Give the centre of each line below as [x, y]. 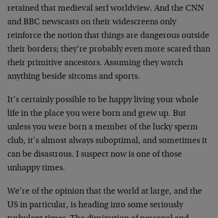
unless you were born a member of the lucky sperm [103, 127]
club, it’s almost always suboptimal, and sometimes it [107, 141]
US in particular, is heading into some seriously [95, 205]
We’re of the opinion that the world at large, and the [105, 191]
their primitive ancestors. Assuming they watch [95, 63]
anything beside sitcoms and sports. [74, 77]
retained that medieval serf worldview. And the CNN [106, 9]
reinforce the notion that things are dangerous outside [108, 36]
